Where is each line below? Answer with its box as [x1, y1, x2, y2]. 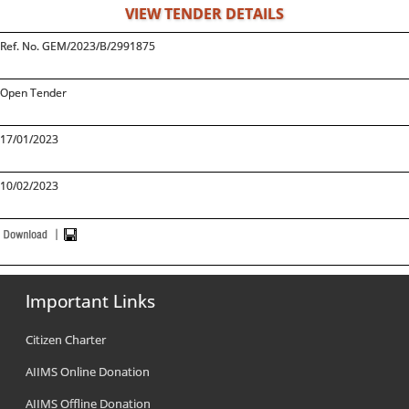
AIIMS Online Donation [26, 363, 151, 380]
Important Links [26, 289, 156, 313]
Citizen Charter [26, 331, 107, 348]
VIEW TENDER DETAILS [125, 4, 284, 24]
